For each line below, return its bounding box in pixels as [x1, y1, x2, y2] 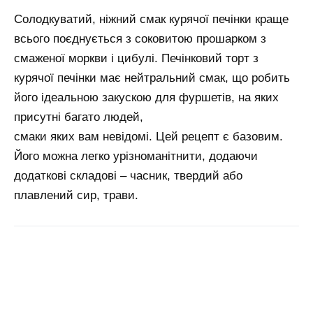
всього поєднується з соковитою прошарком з [14, 32, 266, 45]
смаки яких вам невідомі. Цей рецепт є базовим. [14, 130, 283, 143]
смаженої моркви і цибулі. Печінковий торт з [14, 52, 259, 65]
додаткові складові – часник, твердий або [14, 169, 242, 182]
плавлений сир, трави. [14, 189, 138, 202]
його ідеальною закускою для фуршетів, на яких [14, 91, 279, 104]
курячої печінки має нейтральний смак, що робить [14, 71, 290, 85]
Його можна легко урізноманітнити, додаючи [14, 150, 258, 163]
